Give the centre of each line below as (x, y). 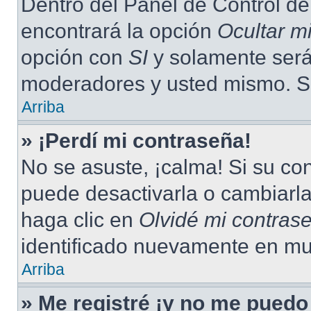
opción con (75, 57)
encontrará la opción (119, 31)
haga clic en (80, 220)
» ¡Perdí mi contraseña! (136, 141)
